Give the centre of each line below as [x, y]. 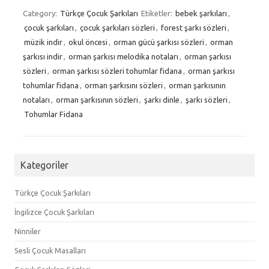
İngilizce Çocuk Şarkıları [54, 212]
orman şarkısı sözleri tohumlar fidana [117, 71]
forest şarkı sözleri [194, 27]
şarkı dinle [162, 99]
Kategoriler [44, 165]
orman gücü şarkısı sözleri [159, 42]
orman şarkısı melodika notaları [123, 56]
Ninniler [28, 231]
